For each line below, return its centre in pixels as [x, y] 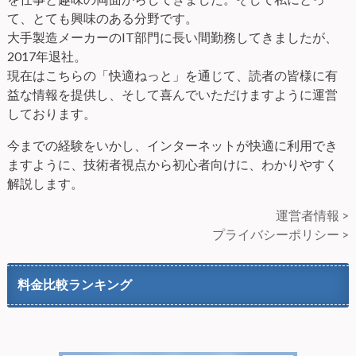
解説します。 [45, 183]
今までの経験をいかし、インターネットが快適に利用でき [172, 145]
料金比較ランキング [74, 284]
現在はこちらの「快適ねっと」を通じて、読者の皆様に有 [172, 75]
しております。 [51, 113]
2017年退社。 [46, 56]
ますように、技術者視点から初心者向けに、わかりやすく [172, 164]
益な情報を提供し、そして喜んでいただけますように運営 [172, 94]
